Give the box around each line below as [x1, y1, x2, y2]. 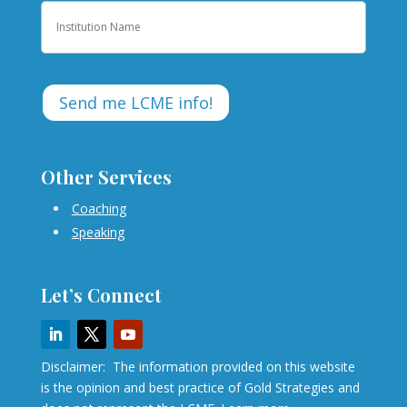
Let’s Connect [40, 283, 162, 308]
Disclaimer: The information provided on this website [40, 358, 355, 376]
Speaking [71, 223, 124, 242]
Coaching [71, 200, 126, 218]
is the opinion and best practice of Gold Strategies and [40, 379, 360, 397]
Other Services [40, 164, 172, 190]
